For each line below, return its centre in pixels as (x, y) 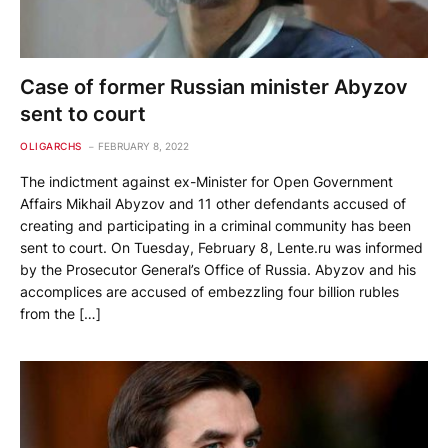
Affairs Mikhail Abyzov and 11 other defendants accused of (213, 204)
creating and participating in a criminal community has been (215, 226)
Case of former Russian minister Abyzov (214, 87)
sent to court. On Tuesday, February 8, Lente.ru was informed (221, 248)
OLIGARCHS (51, 146)
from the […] (60, 314)
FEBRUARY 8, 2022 (143, 146)
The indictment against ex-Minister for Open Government (206, 182)
